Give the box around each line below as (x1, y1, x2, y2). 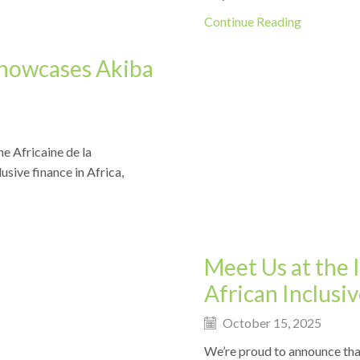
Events (195, 162, 233, 178)
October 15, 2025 (220, 314, 321, 330)
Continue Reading (204, 13, 301, 29)
